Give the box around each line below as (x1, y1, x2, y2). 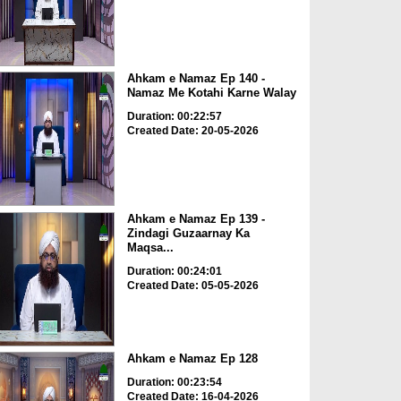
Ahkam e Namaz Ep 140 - (126, 72, 265, 86)
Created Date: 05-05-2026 (126, 278, 259, 292)
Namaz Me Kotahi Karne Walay (126, 86, 296, 100)
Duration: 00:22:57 (126, 110, 222, 124)
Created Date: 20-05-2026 (126, 124, 259, 138)
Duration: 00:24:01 (126, 264, 222, 277)
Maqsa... (126, 240, 174, 254)
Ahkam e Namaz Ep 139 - (126, 211, 265, 226)
